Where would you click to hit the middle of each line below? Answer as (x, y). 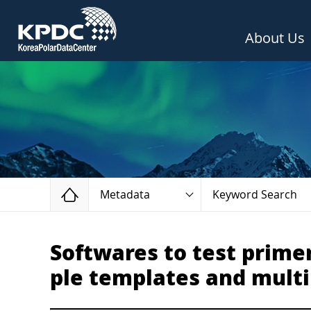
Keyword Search (255, 195)
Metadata (125, 195)
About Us (275, 38)
